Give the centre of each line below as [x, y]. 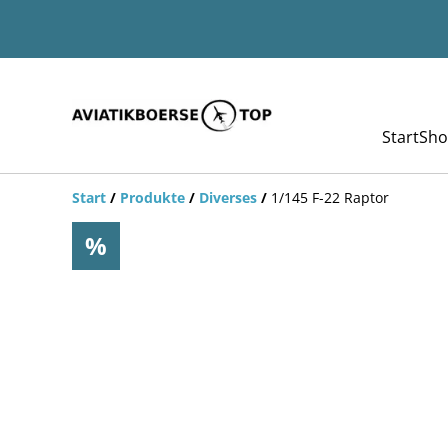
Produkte [152, 197]
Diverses [228, 197]
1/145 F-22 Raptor [330, 197]
